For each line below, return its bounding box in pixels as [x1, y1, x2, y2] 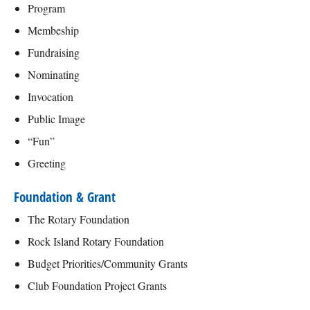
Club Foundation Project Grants [28, 278, 167, 293]
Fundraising [28, 45, 80, 60]
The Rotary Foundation [28, 212, 129, 226]
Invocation [28, 89, 73, 104]
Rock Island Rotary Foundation [28, 234, 164, 248]
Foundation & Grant [14, 188, 116, 206]
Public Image [28, 111, 85, 126]
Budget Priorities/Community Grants [28, 256, 188, 271]
